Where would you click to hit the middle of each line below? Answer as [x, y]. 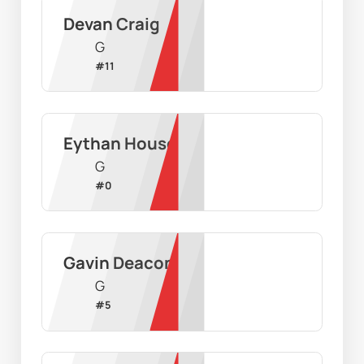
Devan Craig [111, 24]
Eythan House [119, 143]
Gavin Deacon [119, 263]
